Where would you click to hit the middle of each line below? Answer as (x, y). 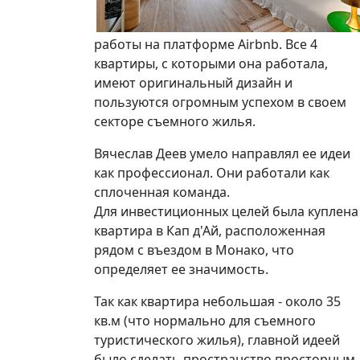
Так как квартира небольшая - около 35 (217, 301)
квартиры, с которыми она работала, (211, 63)
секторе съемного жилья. (175, 121)
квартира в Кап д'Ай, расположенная (210, 230)
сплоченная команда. (162, 192)
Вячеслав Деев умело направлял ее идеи (222, 153)
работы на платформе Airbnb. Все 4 (206, 44)
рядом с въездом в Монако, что (194, 250)
